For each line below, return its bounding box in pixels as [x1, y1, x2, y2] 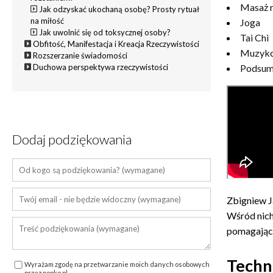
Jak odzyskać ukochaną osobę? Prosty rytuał [39, 4, 200, 14]
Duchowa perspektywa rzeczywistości [33, 62, 169, 72]
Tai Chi [240, 31, 269, 43]
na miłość [30, 15, 64, 26]
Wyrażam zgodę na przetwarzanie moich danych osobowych [24, 260, 210, 268]
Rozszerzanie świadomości [33, 50, 128, 60]
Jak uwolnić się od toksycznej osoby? [39, 27, 171, 37]
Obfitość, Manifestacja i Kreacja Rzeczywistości [33, 38, 200, 49]
